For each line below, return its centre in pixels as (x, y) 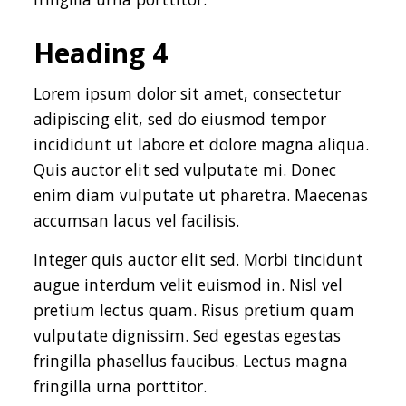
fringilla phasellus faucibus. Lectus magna (191, 361)
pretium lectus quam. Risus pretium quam (194, 310)
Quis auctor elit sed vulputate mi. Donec (185, 169)
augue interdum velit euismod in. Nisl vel (188, 285)
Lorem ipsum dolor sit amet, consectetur (188, 93)
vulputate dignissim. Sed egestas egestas (188, 335)
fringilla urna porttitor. (121, 386)
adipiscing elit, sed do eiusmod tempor (180, 119)
